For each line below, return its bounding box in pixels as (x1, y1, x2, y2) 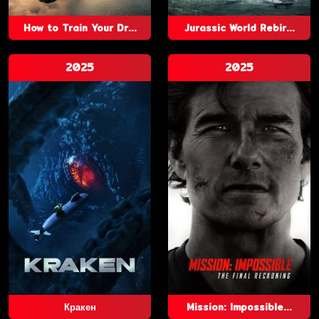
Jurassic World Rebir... (184, 21, 295, 35)
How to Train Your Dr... (23, 21, 137, 35)
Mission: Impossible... (187, 300, 292, 314)
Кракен (63, 300, 96, 314)
